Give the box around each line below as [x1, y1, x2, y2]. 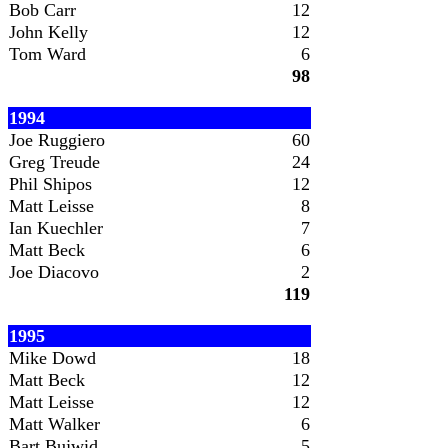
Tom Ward [9, 44, 86, 64]
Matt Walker [9, 414, 100, 434]
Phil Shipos [9, 174, 92, 194]
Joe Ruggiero [9, 130, 105, 150]
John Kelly [9, 22, 88, 42]
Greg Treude [9, 152, 100, 172]
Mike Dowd [9, 348, 96, 368]
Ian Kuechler [9, 218, 103, 238]
